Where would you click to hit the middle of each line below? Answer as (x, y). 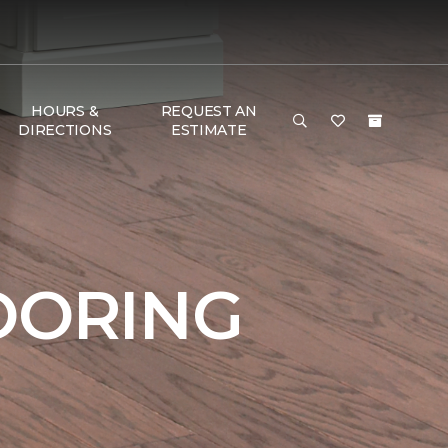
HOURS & (65, 111)
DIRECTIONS (65, 130)
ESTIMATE (208, 130)
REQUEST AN (208, 111)
